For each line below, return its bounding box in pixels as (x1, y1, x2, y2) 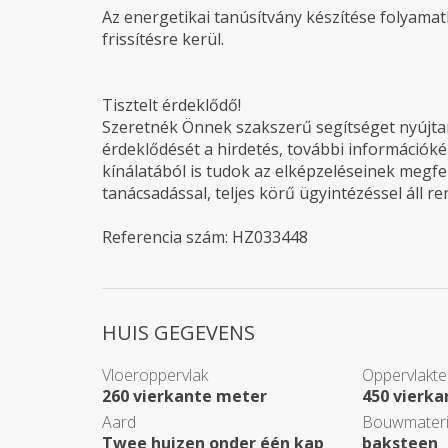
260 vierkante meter (102, 385, 267, 407)
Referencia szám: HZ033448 (102, 226, 308, 248)
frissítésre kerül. (102, 28, 224, 50)
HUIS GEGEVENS (102, 319, 255, 346)
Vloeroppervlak (102, 364, 208, 386)
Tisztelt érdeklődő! (102, 94, 241, 116)
